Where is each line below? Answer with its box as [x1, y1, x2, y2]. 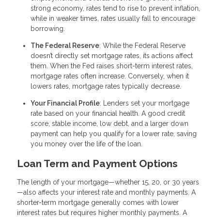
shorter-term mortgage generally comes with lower [17, 199, 179, 207]
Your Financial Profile [31, 99, 100, 107]
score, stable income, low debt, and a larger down [31, 119, 188, 127]
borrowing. [31, 24, 65, 32]
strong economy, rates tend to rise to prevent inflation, [31, 4, 200, 12]
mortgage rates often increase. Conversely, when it [31, 72, 189, 80]
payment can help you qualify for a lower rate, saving [31, 129, 197, 138]
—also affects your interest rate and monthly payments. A [17, 188, 196, 197]
